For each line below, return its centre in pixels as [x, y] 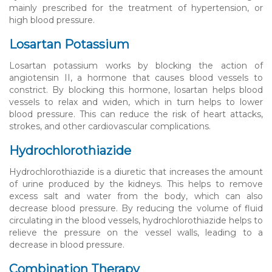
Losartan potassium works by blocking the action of [136, 65]
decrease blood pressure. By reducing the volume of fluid [136, 208]
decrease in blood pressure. [67, 244]
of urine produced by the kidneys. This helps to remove [136, 184]
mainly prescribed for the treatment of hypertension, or [136, 8]
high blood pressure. [52, 20]
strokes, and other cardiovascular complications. [110, 126]
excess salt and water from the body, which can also [136, 196]
